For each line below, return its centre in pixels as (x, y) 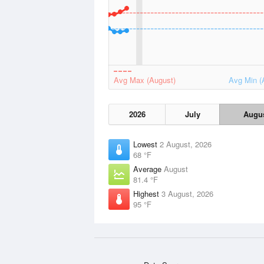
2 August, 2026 (186, 144)
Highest (147, 194)
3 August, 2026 (187, 194)
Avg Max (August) (145, 80)
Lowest (146, 144)
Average (148, 169)
